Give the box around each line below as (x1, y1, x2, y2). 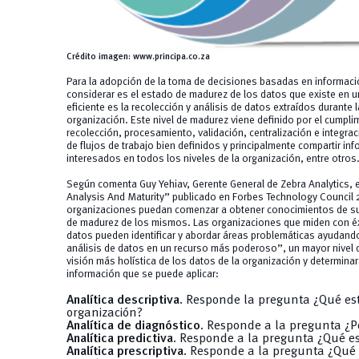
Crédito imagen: (66, 52, 131, 63)
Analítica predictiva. (66, 333, 176, 346)
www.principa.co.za (130, 52, 210, 63)
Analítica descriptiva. (66, 294, 183, 308)
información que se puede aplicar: (66, 269, 219, 280)
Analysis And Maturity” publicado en (66, 192, 232, 204)
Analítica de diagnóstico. (66, 320, 204, 333)
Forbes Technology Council (232, 192, 353, 204)
